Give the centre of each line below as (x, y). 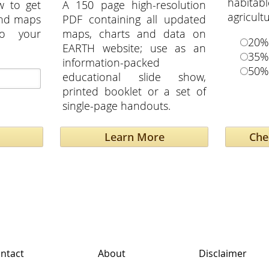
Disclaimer (222, 254)
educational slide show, (134, 77)
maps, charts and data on (134, 33)
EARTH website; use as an (134, 48)
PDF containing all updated (134, 19)
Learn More (134, 137)
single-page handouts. (116, 105)
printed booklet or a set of (134, 91)
